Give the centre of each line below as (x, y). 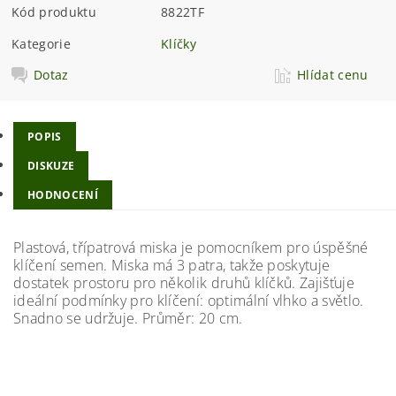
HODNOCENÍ (63, 194)
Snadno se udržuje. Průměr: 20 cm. (128, 318)
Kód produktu (54, 12)
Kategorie (41, 44)
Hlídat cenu (333, 75)
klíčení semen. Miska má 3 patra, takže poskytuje (172, 265)
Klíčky (179, 44)
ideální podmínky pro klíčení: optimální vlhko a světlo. (189, 300)
